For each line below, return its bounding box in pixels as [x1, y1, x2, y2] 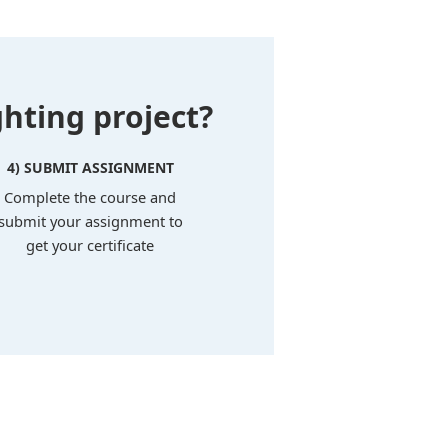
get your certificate [26, 235, 155, 256]
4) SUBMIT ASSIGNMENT [6, 158, 174, 178]
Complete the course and [4, 187, 177, 208]
